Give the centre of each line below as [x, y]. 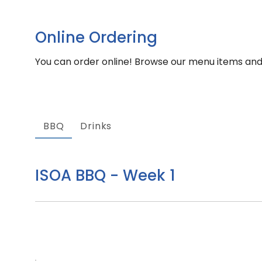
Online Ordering [96, 37]
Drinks [96, 126]
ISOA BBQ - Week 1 [105, 175]
